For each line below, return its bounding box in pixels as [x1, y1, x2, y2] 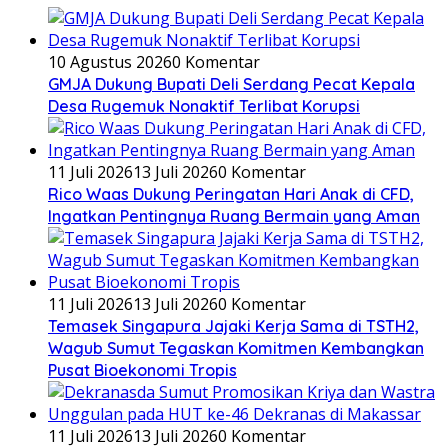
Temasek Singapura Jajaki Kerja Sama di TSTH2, [48, 315, 419, 336]
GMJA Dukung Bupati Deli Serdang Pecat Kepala [48, 73, 415, 94]
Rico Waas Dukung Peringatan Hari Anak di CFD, [48, 183, 414, 204]
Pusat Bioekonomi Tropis [48, 359, 237, 380]
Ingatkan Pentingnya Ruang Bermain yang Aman [48, 205, 420, 226]
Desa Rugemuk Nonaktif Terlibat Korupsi [48, 95, 360, 116]
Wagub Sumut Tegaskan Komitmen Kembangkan [48, 337, 424, 358]
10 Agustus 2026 [48, 50, 172, 73]
